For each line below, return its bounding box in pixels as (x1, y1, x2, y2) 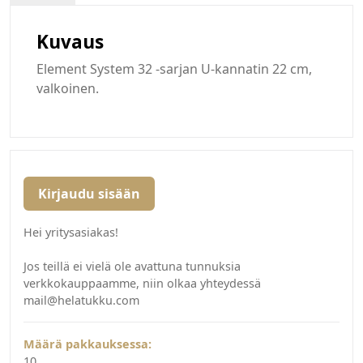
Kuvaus (36, 29, 104, 55)
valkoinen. (36, 79, 99, 98)
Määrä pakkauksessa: (23, 336, 152, 352)
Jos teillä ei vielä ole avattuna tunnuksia (23, 258, 241, 275)
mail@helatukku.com (23, 293, 139, 309)
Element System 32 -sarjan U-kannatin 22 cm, (36, 60, 312, 79)
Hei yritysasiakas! (23, 224, 118, 241)
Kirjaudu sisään (38, 185, 140, 203)
